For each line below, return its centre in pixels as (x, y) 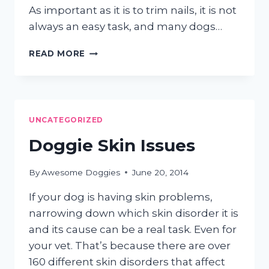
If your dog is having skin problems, (121, 197)
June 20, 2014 (161, 172)
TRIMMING (109, 76)
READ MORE (57, 54)
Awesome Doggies (81, 172)
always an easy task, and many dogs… (125, 27)
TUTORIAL (109, 89)
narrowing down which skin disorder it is (134, 213)
